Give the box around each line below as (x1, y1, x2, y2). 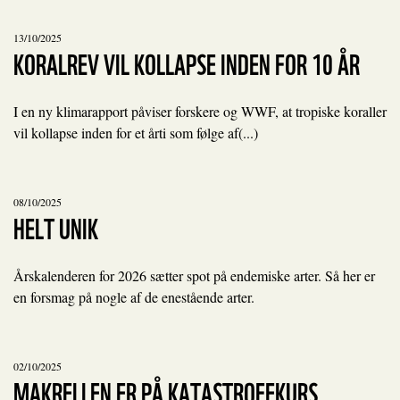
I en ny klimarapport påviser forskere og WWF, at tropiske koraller (13, 102, 387, 121)
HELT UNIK (13, 205, 98, 247)
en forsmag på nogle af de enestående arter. (13, 287, 254, 306)
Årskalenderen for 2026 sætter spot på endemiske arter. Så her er (13, 266, 375, 285)
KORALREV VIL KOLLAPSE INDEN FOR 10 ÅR (13, 41, 360, 83)
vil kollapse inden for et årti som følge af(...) (13, 123, 258, 142)
